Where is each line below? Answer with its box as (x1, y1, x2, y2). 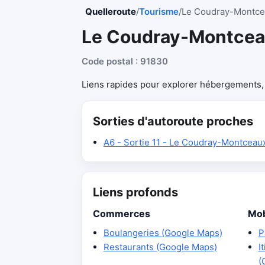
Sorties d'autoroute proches (93, 114, 253, 128)
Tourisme (139, 6, 179, 17)
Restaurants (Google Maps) (104, 241, 217, 253)
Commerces (93, 208, 150, 219)
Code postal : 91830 (82, 56, 168, 67)
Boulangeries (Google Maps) (104, 227, 222, 238)
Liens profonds (93, 185, 178, 199)
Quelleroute (85, 6, 136, 17)
